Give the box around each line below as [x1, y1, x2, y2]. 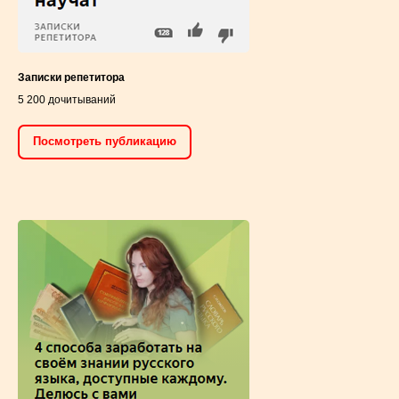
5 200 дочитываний [18, 93, 116, 106]
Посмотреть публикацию [33, 134, 176, 149]
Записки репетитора [18, 70, 125, 84]
